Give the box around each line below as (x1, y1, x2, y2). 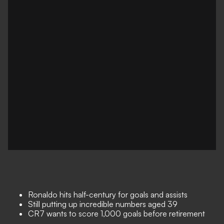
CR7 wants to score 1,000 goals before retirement (28, 208, 205, 218)
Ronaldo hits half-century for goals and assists (28, 189, 187, 199)
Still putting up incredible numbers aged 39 (28, 199, 177, 209)
